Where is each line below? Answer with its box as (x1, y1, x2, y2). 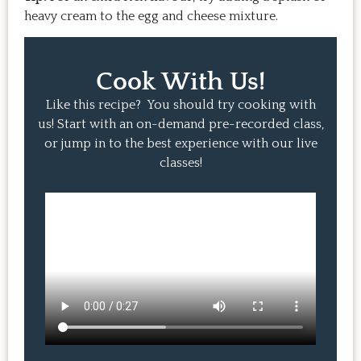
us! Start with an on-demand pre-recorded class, (37, 117, 324, 132)
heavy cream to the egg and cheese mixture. (24, 8, 278, 23)
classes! (159, 156, 202, 171)
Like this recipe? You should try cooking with (45, 98, 316, 113)
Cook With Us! (95, 68, 266, 97)
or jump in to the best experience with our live (44, 136, 317, 151)
